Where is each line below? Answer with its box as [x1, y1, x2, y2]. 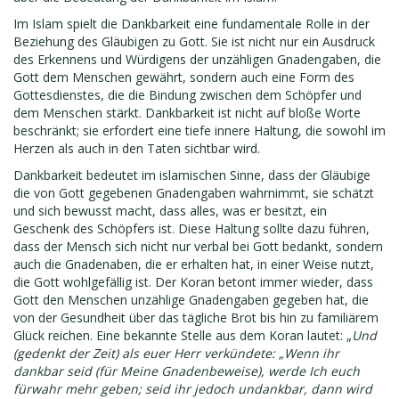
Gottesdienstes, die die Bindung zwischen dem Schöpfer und [13, 86, 362, 103]
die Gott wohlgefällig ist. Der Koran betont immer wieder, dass [13, 273, 373, 290]
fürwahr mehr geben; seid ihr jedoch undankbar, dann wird [13, 380, 372, 397]
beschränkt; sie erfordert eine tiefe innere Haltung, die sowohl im [13, 122, 386, 139]
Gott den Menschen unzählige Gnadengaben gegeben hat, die [13, 291, 369, 308]
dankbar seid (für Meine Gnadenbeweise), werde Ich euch [13, 362, 360, 379]
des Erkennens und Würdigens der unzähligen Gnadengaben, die [13, 51, 381, 68]
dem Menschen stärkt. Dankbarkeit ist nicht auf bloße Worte [13, 104, 361, 121]
